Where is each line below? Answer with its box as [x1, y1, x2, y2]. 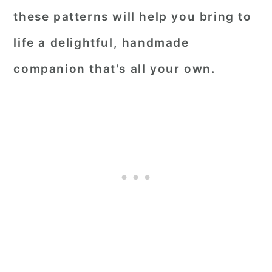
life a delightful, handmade [13, 36, 189, 50]
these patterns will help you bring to [13, 10, 252, 24]
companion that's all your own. [13, 62, 216, 76]
